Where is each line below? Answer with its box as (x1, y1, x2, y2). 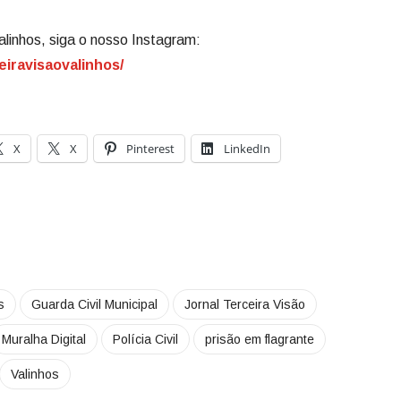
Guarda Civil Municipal (31, 297, 158, 311)
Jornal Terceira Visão (184, 297, 305, 311)
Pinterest (126, 141, 175, 157)
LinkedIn (224, 141, 270, 157)
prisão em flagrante (205, 332, 314, 346)
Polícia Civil (113, 332, 178, 346)
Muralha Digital (2, 332, 86, 346)
